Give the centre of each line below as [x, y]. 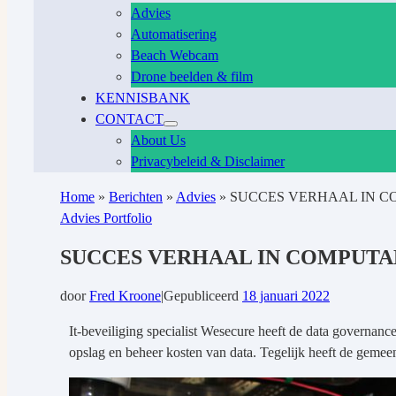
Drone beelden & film [192, 76]
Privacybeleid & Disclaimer [208, 161]
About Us [158, 140]
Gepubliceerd [203, 295]
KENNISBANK [143, 98]
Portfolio [128, 218]
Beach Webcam [175, 55]
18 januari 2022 [286, 295]
